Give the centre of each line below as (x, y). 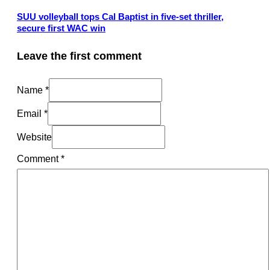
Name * (33, 89)
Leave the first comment (79, 56)
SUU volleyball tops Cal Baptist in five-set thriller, (120, 17)
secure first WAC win (61, 28)
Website (34, 137)
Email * (32, 113)
